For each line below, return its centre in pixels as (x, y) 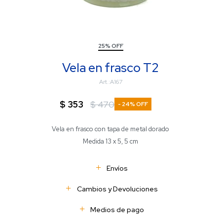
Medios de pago (117, 210)
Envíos (117, 168)
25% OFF (110, 46)
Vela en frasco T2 (110, 68)
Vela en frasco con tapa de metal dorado (110, 129)
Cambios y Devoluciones (117, 189)
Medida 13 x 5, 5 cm (110, 141)
